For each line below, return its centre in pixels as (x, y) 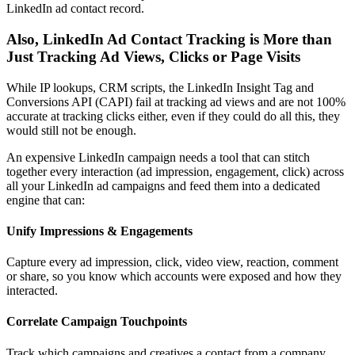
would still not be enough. (71, 130)
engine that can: (46, 200)
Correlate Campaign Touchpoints (97, 322)
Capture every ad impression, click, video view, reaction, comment (172, 262)
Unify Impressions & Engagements (99, 231)
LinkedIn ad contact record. (75, 9)
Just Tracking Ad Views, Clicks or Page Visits (153, 56)
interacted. (32, 291)
